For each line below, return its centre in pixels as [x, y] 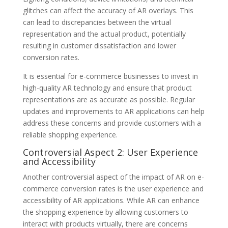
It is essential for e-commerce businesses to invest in [110, 76]
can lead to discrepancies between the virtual [97, 22]
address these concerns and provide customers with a [112, 123]
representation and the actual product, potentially [104, 34]
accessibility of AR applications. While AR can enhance [111, 200]
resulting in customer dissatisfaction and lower [99, 45]
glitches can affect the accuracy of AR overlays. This [108, 10]
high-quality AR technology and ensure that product [107, 88]
